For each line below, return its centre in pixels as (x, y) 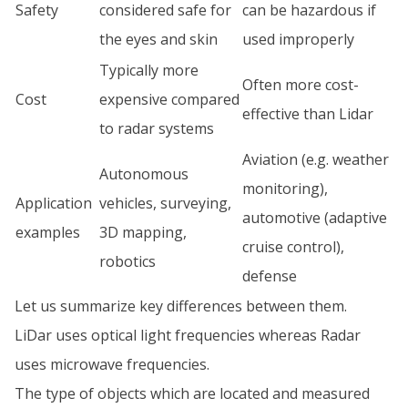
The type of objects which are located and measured (192, 393)
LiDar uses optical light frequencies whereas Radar (188, 335)
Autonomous (144, 173)
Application (54, 203)
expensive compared (169, 99)
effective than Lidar (308, 113)
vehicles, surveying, (165, 203)
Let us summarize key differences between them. (181, 306)
